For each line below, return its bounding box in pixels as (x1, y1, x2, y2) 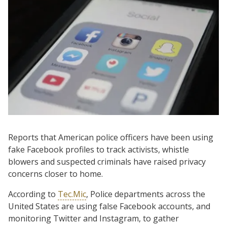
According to (8, 188, 58, 200)
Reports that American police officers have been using (8, 131, 213, 143)
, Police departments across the (86, 188, 205, 200)
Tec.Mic (58, 188, 86, 200)
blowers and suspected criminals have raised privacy (8, 156, 206, 167)
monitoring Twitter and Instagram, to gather (8, 212, 179, 224)
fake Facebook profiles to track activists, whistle (8, 143, 189, 155)
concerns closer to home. (8, 168, 103, 179)
